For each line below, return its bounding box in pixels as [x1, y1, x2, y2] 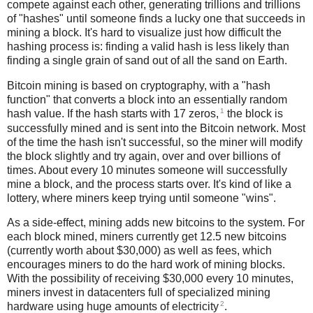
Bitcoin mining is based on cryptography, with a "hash [7, 80, 270, 92]
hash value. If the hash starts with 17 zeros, [7, 108, 219, 120]
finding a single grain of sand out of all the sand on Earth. [7, 54, 287, 67]
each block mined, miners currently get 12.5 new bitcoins [7, 231, 286, 243]
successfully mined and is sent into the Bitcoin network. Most [7, 122, 305, 134]
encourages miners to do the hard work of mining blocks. [7, 259, 285, 271]
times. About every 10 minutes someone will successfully [7, 163, 287, 176]
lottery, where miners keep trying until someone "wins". [7, 191, 276, 204]
